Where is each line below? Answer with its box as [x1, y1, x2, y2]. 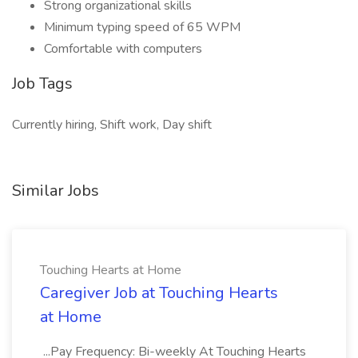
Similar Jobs [12, 180, 99, 201]
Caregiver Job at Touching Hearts [40, 282, 278, 304]
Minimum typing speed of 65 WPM [44, 18, 241, 36]
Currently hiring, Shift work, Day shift [12, 116, 212, 133]
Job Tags [12, 73, 73, 94]
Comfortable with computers [44, 40, 202, 58]
